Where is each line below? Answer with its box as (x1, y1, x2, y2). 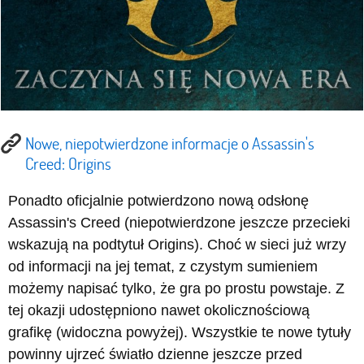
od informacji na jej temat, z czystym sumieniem (8, 258, 318, 275)
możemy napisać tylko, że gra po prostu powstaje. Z (8, 279, 344, 297)
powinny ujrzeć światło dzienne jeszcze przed (8, 345, 302, 362)
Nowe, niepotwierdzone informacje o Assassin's (25, 132, 314, 154)
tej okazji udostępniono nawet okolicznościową (8, 301, 310, 318)
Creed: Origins (25, 152, 111, 174)
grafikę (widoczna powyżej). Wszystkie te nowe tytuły (8, 323, 351, 340)
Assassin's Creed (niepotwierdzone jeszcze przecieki (8, 214, 350, 231)
